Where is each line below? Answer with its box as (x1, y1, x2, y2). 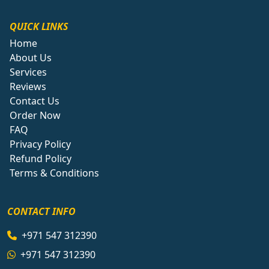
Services (10, 65, 47, 79)
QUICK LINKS (10, 20, 68, 34)
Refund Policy (10, 152, 71, 166)
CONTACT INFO (7, 205, 76, 219)
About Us (10, 51, 52, 65)
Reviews (10, 80, 46, 94)
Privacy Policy (10, 138, 71, 151)
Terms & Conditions (10, 166, 99, 180)
